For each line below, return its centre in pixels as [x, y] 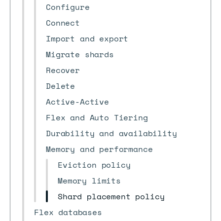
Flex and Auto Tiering [97, 117]
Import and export [87, 38]
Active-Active [77, 102]
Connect [63, 23]
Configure [68, 7]
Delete [61, 86]
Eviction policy [94, 165]
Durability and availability [111, 133]
